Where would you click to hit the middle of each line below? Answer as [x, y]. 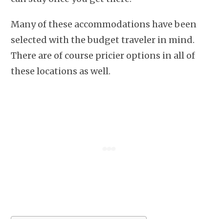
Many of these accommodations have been [104, 24]
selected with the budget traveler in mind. [103, 40]
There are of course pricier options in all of [103, 56]
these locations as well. [61, 71]
